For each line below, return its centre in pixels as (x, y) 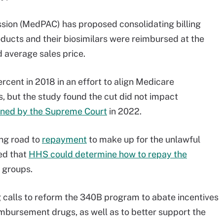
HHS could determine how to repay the (108, 154)
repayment (64, 139)
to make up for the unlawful (144, 139)
